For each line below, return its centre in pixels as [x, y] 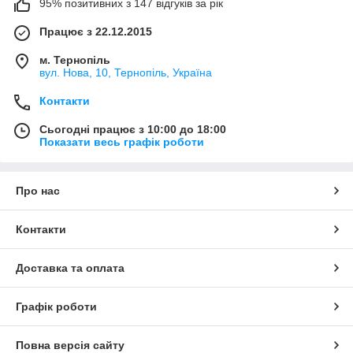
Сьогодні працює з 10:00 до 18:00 [133, 129]
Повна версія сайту [70, 345]
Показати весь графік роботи [122, 141]
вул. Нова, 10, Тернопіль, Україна [126, 72]
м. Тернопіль [75, 59]
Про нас [38, 190]
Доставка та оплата [70, 268]
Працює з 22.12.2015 [96, 31]
